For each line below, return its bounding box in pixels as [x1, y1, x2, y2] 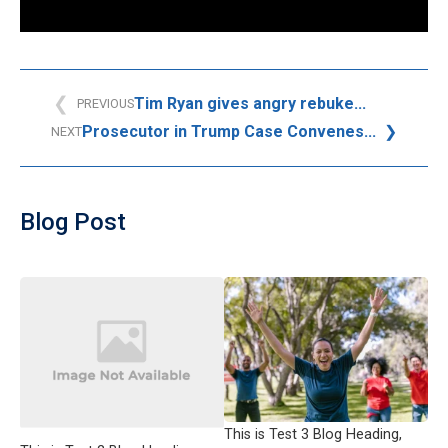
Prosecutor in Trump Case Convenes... [82, 122, 376, 141]
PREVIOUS [76, 96, 134, 111]
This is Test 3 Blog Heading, [224, 426, 402, 443]
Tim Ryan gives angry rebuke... [133, 94, 366, 113]
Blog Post [20, 208, 126, 236]
